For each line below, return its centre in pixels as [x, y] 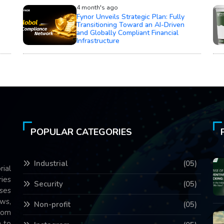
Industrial [51, 164]
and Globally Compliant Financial [127, 33]
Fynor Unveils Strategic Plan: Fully [130, 17]
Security [48, 184]
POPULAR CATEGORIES [81, 132]
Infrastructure [98, 41]
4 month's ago [97, 8]
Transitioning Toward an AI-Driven [130, 25]
